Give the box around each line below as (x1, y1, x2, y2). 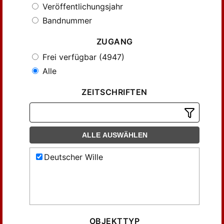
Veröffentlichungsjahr (40, 1, 123, 11)
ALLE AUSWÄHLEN (81, 131, 147, 139)
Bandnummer (40, 15, 92, 25)
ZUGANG (96, 36, 133, 46)
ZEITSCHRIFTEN (81, 87, 147, 97)
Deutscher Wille (44, 152, 103, 162)
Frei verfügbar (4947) (40, 52, 124, 62)
